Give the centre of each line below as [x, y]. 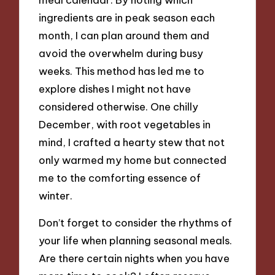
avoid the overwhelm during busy [121, 53]
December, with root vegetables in [125, 124]
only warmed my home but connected [133, 160]
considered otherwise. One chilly [119, 106]
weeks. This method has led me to [122, 71]
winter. [56, 195]
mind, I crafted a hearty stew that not [132, 142]
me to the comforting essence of [120, 177]
